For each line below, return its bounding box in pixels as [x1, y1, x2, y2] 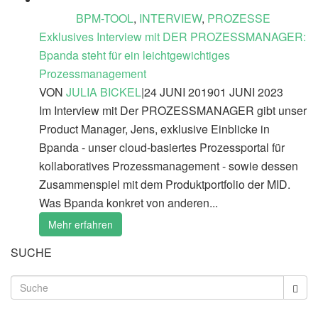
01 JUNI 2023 [214, 83, 283, 100]
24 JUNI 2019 [144, 83, 214, 100]
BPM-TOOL [76, 9, 133, 26]
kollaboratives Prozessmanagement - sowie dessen [39, 157, 298, 174]
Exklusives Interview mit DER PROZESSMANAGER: [39, 28, 306, 45]
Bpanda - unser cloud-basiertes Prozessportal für [39, 138, 285, 155]
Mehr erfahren [48, 216, 113, 231]
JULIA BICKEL [66, 83, 141, 100]
